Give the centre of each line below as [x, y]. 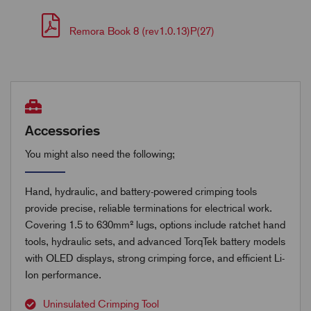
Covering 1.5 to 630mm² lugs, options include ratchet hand [155, 225]
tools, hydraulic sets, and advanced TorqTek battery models [155, 241]
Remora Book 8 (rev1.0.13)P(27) [141, 31]
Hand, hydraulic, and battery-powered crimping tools [141, 191]
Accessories [62, 130]
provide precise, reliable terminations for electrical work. [149, 208]
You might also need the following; [100, 154]
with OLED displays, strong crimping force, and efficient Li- [155, 258]
